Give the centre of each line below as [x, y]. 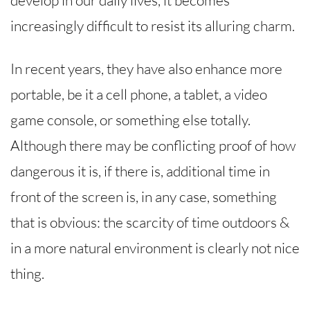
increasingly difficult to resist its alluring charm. [153, 25]
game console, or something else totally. [130, 120]
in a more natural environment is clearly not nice [155, 248]
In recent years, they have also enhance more [146, 69]
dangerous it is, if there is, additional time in [140, 171]
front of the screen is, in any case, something [144, 197]
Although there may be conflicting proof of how [153, 146]
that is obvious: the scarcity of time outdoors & [150, 222]
